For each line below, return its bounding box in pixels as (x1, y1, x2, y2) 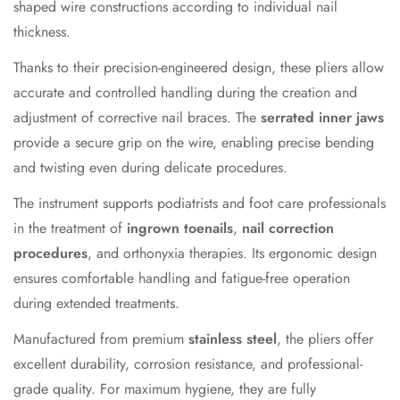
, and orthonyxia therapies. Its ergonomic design (87, 243, 377, 264)
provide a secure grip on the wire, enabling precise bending (13, 132, 374, 154)
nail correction (242, 218, 334, 239)
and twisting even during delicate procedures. (13, 157, 287, 179)
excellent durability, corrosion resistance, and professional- (13, 354, 362, 375)
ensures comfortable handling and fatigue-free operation (13, 268, 350, 289)
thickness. (13, 21, 71, 43)
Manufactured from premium (13, 329, 188, 350)
